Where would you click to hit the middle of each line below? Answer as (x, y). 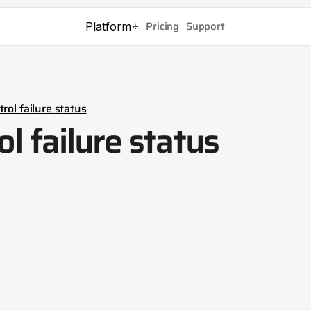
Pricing (162, 26)
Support (205, 26)
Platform (109, 26)
